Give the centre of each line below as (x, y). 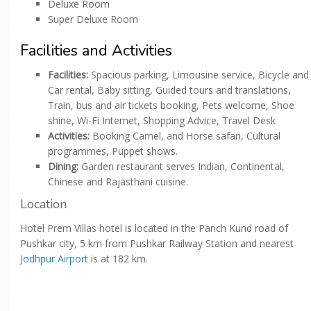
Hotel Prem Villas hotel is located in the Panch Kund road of (154, 228)
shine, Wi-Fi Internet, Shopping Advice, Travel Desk (162, 121)
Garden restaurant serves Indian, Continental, (183, 167)
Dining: (65, 167)
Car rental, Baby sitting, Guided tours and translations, (169, 90)
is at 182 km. (119, 259)
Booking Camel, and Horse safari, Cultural (186, 136)
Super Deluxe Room (93, 19)
